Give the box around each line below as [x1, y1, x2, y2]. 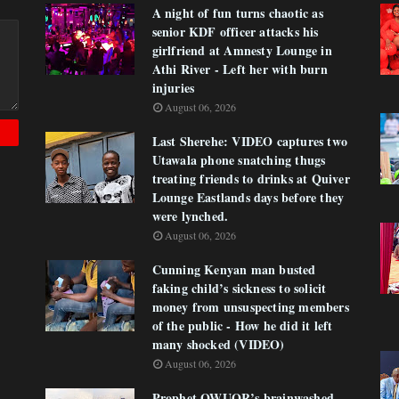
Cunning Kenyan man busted [151, 260, 316, 279]
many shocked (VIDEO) [151, 335, 285, 354]
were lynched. [151, 207, 229, 225]
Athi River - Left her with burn [151, 60, 328, 78]
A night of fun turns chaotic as [151, 4, 323, 22]
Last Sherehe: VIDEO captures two [151, 132, 348, 151]
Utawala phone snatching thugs [151, 151, 326, 169]
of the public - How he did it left [151, 316, 333, 335]
